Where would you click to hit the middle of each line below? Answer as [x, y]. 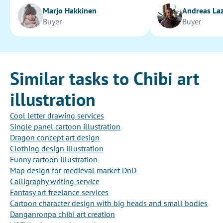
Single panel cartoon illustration [65, 127]
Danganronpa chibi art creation [62, 214]
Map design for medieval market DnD [73, 170]
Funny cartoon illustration [54, 160]
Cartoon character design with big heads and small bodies [109, 203]
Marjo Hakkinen [70, 11]
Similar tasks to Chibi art [105, 79]
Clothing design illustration [57, 149]
